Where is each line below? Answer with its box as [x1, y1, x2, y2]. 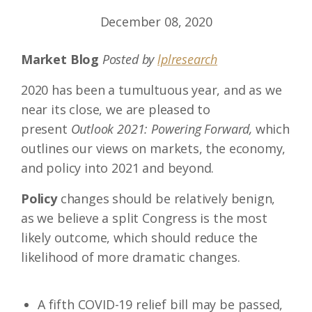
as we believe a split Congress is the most [21, 210, 267, 226]
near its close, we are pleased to [21, 101, 211, 118]
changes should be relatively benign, [60, 190, 276, 207]
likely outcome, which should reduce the [21, 229, 258, 246]
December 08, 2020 [100, 13, 212, 30]
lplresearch [157, 51, 218, 68]
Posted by [102, 51, 158, 68]
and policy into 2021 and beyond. [21, 159, 214, 176]
